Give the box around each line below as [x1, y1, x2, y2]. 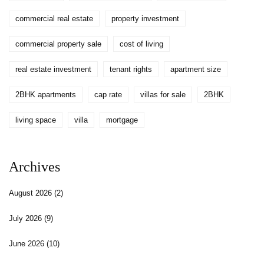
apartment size [170, 65, 221, 74]
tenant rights [110, 65, 152, 74]
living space [15, 115, 56, 125]
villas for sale [140, 90, 186, 100]
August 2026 [9, 189, 54, 198]
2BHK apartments [15, 90, 76, 100]
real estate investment [15, 65, 91, 74]
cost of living [120, 39, 163, 49]
